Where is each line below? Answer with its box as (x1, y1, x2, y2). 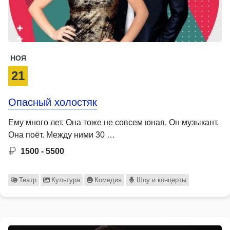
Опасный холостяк (8, 96, 97, 108)
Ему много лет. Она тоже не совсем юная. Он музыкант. (8, 118, 219, 127)
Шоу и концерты (137, 176, 187, 184)
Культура (51, 176, 80, 184)
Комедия (94, 176, 122, 184)
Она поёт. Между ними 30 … (8, 130, 115, 139)
